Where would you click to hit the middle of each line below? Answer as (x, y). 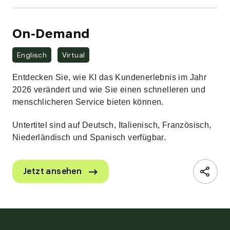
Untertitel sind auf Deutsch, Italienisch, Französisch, (112, 125)
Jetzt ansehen (53, 171)
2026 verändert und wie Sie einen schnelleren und (109, 90)
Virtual (73, 55)
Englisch (32, 55)
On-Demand (51, 34)
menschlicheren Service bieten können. (88, 102)
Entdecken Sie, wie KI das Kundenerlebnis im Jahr (110, 78)
